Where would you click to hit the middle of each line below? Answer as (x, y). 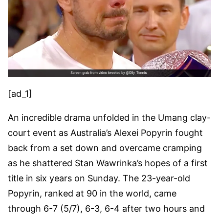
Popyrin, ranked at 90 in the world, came (92, 194)
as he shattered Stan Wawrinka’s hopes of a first (108, 163)
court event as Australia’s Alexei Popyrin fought (105, 133)
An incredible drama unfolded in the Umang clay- (109, 118)
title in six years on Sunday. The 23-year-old (99, 178)
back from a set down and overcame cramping (105, 148)
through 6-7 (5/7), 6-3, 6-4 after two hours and (106, 209)
